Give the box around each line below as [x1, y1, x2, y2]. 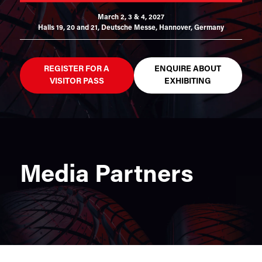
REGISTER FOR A [44, 64, 110, 74]
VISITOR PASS [49, 77, 104, 86]
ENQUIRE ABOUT [154, 64, 222, 74]
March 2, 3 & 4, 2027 [97, 13, 164, 21]
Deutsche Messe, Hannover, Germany [101, 24, 224, 32]
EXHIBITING [164, 77, 212, 86]
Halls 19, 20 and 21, [37, 24, 99, 32]
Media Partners [19, 163, 194, 188]
